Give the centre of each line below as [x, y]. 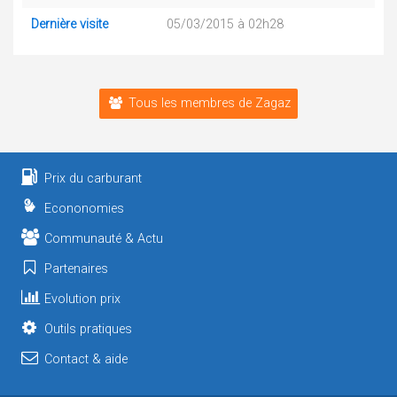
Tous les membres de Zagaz [209, 103]
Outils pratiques [89, 329]
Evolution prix [83, 299]
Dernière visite [70, 24]
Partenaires [77, 269]
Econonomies [85, 209]
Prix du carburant [93, 179]
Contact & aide [86, 359]
